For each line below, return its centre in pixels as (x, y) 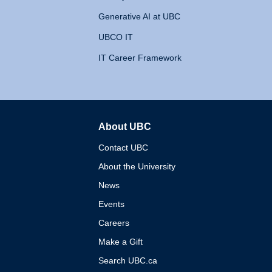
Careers (114, 223)
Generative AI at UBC (139, 16)
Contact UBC (123, 148)
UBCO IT (115, 37)
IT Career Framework (140, 58)
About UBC (124, 127)
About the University (137, 166)
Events (111, 204)
